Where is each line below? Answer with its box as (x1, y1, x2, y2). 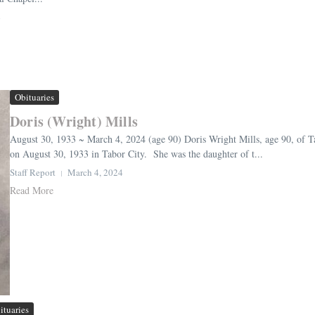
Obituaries (15, 91, 54, 104)
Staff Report (10, 166, 56, 179)
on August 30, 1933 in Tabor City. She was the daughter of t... (10, 147, 263, 161)
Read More (10, 184, 53, 198)
